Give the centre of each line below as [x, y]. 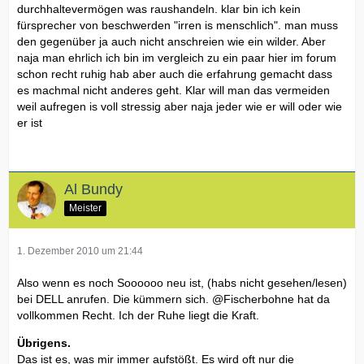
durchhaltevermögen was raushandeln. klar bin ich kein [159, 9]
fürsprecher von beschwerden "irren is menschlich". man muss [178, 25]
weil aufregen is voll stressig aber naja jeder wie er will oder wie [180, 106]
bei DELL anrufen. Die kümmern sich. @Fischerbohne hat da [173, 299]
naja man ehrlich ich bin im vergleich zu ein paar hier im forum [177, 57]
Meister [85, 208]
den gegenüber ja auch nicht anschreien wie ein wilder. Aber [171, 41]
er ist [30, 122]
